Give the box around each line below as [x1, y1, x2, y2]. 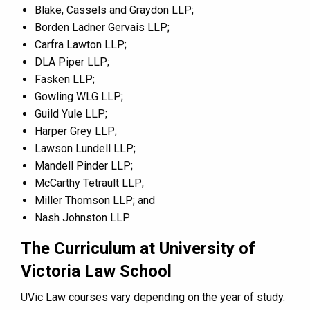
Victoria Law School [21, 261, 172, 281]
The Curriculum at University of [21, 238, 255, 258]
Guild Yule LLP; [35, 107, 107, 120]
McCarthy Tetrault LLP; [35, 176, 144, 190]
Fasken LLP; [35, 72, 95, 86]
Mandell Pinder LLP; [35, 158, 133, 172]
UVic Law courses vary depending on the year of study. [21, 290, 285, 304]
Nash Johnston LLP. [35, 210, 130, 224]
